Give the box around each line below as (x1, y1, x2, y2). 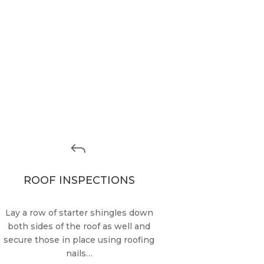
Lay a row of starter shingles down (5, 207, 153, 218)
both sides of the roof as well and (8, 220, 151, 232)
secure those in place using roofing (4, 234, 155, 245)
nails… (65, 247, 93, 259)
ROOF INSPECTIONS (23, 173, 135, 187)
